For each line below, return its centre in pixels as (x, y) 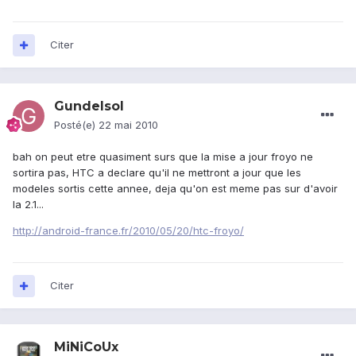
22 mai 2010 (128, 125)
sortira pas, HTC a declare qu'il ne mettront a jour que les (157, 173)
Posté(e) (76, 125)
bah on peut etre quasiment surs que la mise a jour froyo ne (163, 157)
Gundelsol (89, 106)
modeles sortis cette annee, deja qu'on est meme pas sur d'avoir (175, 189)
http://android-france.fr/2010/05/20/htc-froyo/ (128, 231)
